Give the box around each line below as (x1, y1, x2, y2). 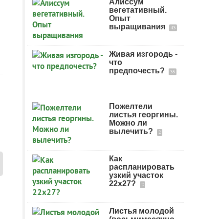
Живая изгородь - (109, 50, 177, 58)
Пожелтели (109, 102, 153, 110)
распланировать (109, 163, 175, 171)
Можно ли (109, 119, 147, 127)
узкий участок (109, 171, 163, 179)
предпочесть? (109, 66, 167, 75)
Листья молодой (109, 207, 174, 215)
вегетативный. (109, 6, 167, 14)
